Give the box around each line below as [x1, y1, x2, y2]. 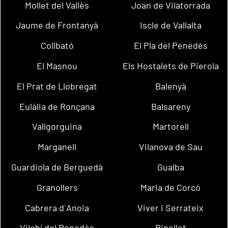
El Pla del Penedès [133, 40, 208, 51]
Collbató [40, 40, 74, 51]
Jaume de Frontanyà [16, 19, 99, 31]
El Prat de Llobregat [17, 80, 98, 92]
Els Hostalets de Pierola [122, 60, 219, 71]
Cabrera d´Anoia [25, 202, 90, 213]
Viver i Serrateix [137, 202, 204, 213]
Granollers [36, 181, 78, 193]
